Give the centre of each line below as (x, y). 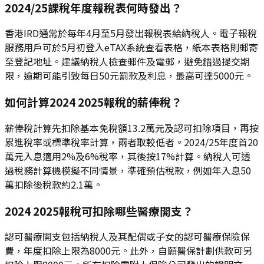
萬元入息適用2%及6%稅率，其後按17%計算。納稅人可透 (128, 156)
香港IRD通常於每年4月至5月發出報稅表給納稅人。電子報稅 (131, 33)
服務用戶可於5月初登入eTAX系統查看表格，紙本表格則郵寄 (131, 47)
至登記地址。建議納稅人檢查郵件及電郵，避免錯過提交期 (127, 62)
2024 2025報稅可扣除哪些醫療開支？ (99, 210)
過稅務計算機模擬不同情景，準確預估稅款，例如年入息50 (128, 170)
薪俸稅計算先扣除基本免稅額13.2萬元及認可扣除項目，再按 (132, 128)
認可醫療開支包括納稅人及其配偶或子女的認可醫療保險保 (127, 237)
